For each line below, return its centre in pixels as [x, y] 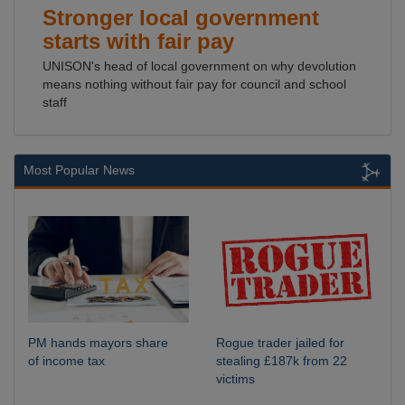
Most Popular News [79, 170]
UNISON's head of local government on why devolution [199, 66]
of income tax [66, 361]
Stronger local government [181, 18]
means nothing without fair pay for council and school [194, 84]
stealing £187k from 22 [282, 361]
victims [235, 379]
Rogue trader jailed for [280, 343]
